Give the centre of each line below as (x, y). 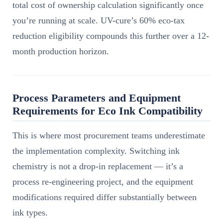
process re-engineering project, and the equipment (103, 181)
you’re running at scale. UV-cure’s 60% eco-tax (99, 20)
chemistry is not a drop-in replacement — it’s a (98, 166)
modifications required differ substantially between (105, 197)
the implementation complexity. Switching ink (96, 151)
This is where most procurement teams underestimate (109, 135)
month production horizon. (61, 51)
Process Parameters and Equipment (97, 98)
